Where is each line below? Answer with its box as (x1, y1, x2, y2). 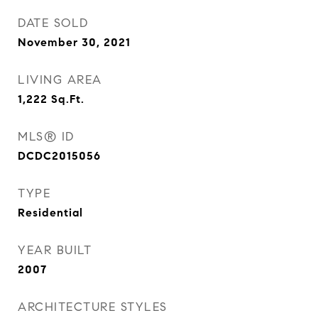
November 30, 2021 (18, 35, 131, 49)
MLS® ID (18, 129, 75, 144)
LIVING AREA (18, 72, 102, 87)
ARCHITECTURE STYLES (18, 300, 168, 314)
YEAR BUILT (18, 243, 92, 258)
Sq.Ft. (51, 92, 84, 106)
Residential (18, 206, 83, 219)
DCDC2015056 (18, 149, 101, 163)
